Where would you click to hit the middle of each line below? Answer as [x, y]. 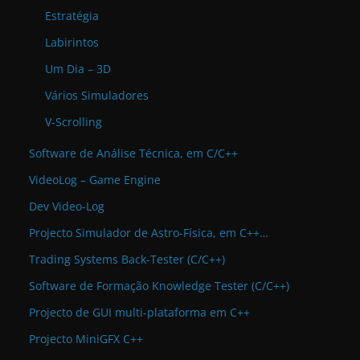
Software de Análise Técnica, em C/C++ [133, 153]
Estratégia [72, 16]
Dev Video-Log [67, 207]
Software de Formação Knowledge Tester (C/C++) [159, 286]
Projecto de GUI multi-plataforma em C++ [139, 313]
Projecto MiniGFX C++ [86, 339]
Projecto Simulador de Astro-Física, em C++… [149, 233]
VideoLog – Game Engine [95, 180]
